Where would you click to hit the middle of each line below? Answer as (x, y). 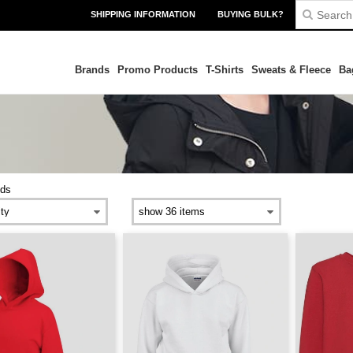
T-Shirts (224, 70)
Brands (92, 70)
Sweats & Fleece (291, 70)
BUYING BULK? (251, 14)
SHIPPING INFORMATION (143, 14)
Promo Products (157, 70)
